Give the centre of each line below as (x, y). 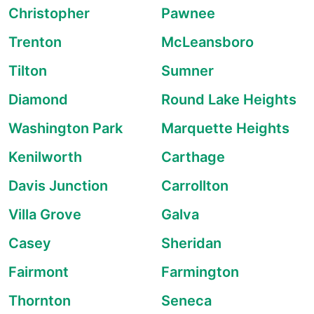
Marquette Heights (225, 128)
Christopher (49, 13)
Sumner (187, 71)
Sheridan (191, 243)
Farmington (200, 272)
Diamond (38, 100)
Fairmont (39, 272)
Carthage (193, 157)
